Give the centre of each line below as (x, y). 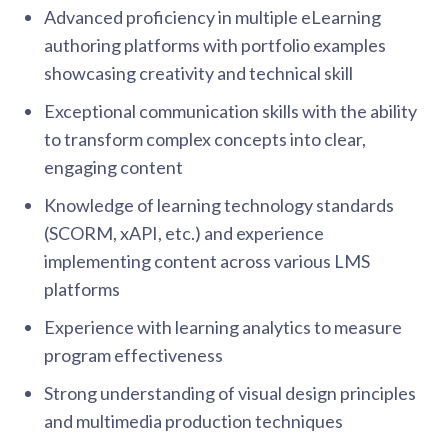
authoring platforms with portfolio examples (215, 45)
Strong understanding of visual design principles (230, 393)
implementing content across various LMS (207, 261)
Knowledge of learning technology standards (219, 205)
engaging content (113, 167)
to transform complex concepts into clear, (205, 139)
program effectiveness (133, 355)
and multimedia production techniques (193, 421)
